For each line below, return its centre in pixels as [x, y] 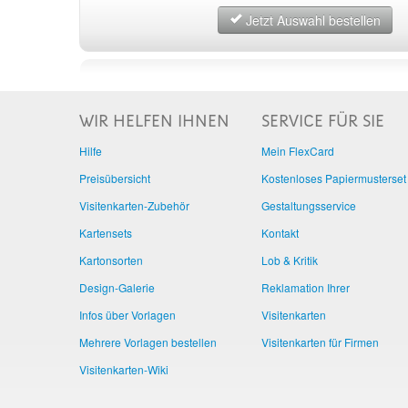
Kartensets [106, 233]
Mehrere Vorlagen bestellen [148, 342]
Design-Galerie [117, 287]
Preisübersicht [115, 178]
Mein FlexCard [298, 151]
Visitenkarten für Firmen [320, 342]
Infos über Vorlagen [127, 315]
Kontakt [280, 233]
